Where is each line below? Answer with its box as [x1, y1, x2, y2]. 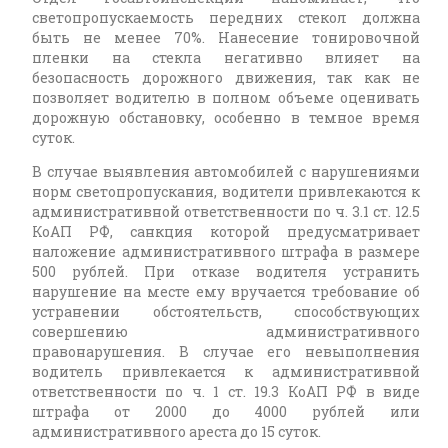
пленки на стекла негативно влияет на [32, 48, 420, 67]
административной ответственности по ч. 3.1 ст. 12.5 [32, 202, 420, 221]
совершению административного [32, 322, 420, 341]
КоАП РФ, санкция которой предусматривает [32, 222, 420, 241]
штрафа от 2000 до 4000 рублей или [32, 402, 420, 421]
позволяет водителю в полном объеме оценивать [32, 88, 420, 107]
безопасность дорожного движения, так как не [32, 68, 420, 87]
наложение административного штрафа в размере [32, 242, 420, 261]
